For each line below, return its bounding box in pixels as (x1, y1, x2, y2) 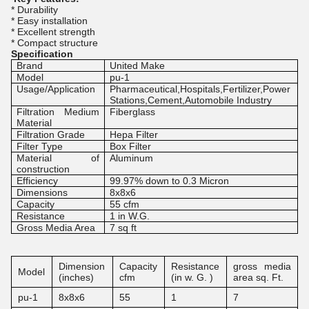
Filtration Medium (17, 106, 99, 117)
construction (17, 163, 70, 175)
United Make (110, 60, 166, 71)
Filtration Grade (17, 129, 86, 140)
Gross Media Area (17, 222, 96, 233)
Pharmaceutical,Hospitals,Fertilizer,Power (110, 83, 291, 94)
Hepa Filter (110, 129, 159, 140)
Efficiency (17, 175, 59, 186)
